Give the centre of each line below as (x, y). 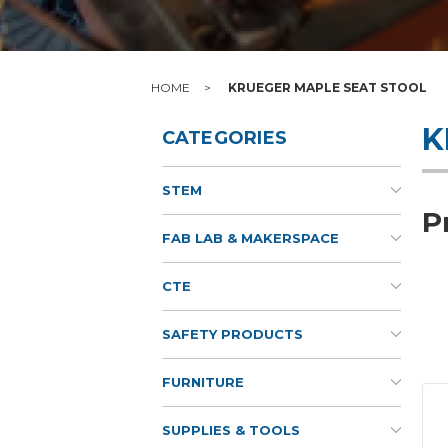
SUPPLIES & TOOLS (230, 429)
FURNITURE (202, 381)
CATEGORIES (224, 137)
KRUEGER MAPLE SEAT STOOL (328, 87)
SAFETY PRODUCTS (232, 333)
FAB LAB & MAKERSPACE (250, 237)
